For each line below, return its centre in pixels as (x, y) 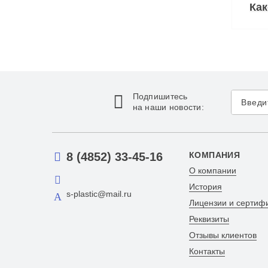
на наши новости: (168, 107)
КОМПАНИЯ (214, 155)
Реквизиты (209, 219)
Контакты (207, 252)
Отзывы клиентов (223, 235)
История (205, 187)
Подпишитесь (160, 96)
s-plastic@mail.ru (99, 194)
